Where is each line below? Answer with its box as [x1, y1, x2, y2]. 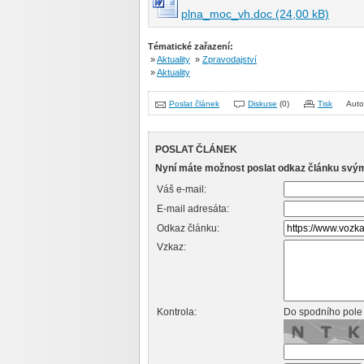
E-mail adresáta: [157, 203, 229, 214]
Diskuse [248, 99, 277, 108]
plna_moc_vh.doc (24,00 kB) [181, 7, 329, 20]
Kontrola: [157, 306, 197, 318]
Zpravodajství [202, 54, 257, 64]
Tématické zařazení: [148, 41, 233, 51]
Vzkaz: [157, 241, 186, 253]
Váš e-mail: [157, 184, 206, 195]
